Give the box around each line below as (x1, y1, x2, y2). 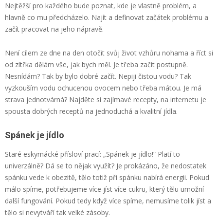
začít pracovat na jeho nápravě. (5, 24, 104, 34)
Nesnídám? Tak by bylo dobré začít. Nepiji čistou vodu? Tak (5, 71, 191, 81)
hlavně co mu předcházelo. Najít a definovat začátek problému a (5, 12, 208, 22)
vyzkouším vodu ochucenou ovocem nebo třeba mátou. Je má (5, 83, 201, 92)
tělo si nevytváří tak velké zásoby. (5, 207, 110, 217)
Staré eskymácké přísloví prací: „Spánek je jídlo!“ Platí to (5, 149, 180, 159)
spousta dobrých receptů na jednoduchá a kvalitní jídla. (5, 106, 178, 116)
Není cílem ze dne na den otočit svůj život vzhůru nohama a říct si (5, 48, 213, 57)
